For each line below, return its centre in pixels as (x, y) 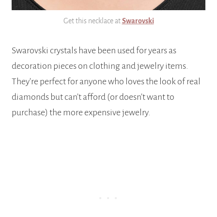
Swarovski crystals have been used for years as (94, 51)
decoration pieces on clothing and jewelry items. (100, 66)
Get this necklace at (93, 21)
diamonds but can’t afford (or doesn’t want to (93, 97)
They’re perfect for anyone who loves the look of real (106, 82)
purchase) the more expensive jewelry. (81, 113)
